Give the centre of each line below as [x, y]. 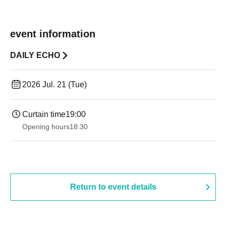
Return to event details [113, 187]
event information [53, 34]
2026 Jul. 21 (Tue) [54, 84]
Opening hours [46, 127]
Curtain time [44, 114]
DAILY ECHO [35, 55]
